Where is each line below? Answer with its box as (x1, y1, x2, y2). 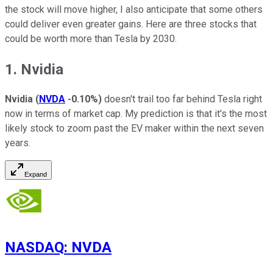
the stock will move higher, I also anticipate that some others (5, 3, 263, 15)
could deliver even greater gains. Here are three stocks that (5, 18, 257, 30)
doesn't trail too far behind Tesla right (102, 93, 262, 105)
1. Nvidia (5, 60, 63, 78)
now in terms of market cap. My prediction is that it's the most (5, 108, 267, 120)
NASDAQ (5, 239, 64, 257)
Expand (24, 171, 47, 179)
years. (5, 137, 30, 149)
